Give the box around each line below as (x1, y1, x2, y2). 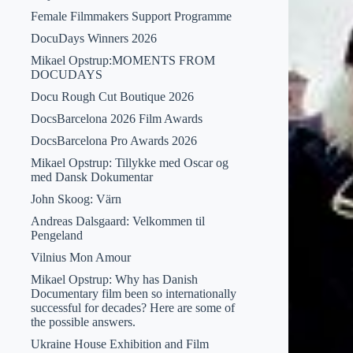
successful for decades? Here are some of (30, 301, 235, 314)
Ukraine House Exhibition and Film (30, 337, 209, 351)
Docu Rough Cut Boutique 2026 (30, 90, 194, 103)
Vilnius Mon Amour (30, 251, 131, 264)
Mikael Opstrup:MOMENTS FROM (30, 54, 215, 67)
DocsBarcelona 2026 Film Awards (30, 112, 203, 125)
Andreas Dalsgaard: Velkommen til (30, 214, 205, 228)
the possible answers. (30, 315, 136, 329)
